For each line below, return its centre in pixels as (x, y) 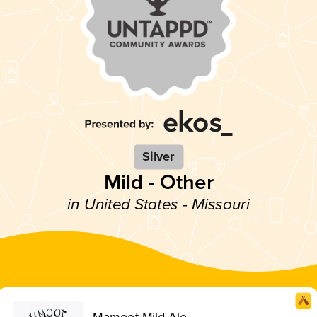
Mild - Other (158, 182)
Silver (158, 157)
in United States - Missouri (158, 204)
